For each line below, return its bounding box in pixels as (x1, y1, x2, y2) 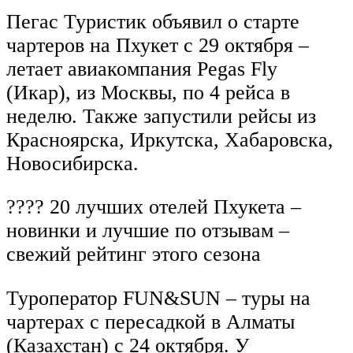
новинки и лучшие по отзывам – (6, 219, 289, 243)
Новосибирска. (6, 151, 139, 175)
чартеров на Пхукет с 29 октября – (6, 33, 309, 57)
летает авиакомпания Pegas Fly (6, 57, 277, 80)
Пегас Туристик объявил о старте (6, 9, 299, 33)
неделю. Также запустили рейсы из (6, 104, 316, 128)
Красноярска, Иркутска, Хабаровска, (6, 128, 333, 151)
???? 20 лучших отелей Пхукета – (6, 195, 301, 219)
